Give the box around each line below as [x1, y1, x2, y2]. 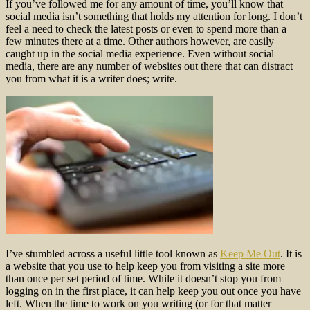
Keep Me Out [220, 247, 280, 259]
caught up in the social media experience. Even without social [6, 47, 274, 60]
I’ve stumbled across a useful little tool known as [6, 247, 220, 259]
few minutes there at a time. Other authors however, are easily [6, 35, 274, 47]
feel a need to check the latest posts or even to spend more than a [6, 22, 286, 35]
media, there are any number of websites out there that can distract [6, 60, 293, 72]
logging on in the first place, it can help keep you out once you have [6, 284, 301, 297]
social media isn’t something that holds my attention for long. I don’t [6, 10, 302, 22]
